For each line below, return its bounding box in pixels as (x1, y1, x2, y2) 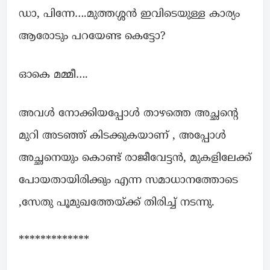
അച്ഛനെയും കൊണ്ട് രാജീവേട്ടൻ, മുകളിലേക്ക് (19, 151, 251, 165)
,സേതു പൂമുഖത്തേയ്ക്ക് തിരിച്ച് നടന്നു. (19, 195, 215, 210)
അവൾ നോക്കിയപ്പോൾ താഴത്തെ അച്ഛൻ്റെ (19, 106, 238, 121)
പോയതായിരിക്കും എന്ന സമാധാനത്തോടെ (19, 173, 238, 187)
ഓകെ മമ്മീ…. (19, 67, 88, 82)
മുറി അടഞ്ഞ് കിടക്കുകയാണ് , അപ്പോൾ (19, 128, 226, 143)
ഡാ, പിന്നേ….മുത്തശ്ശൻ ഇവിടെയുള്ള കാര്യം (19, 7, 240, 21)
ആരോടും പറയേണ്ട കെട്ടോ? (19, 29, 165, 43)
